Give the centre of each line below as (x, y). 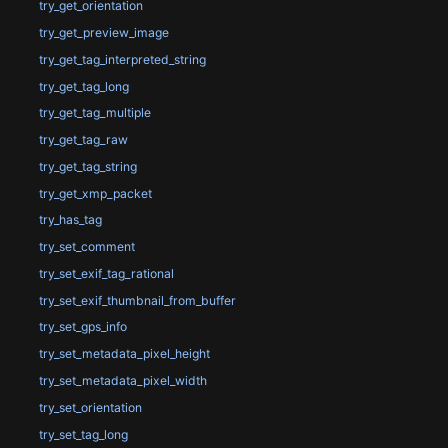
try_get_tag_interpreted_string (122, 59)
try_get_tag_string (87, 166)
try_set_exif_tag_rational (106, 273)
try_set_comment (86, 247)
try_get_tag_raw (83, 140)
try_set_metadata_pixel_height (124, 354)
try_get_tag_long (83, 86)
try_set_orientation (90, 407)
